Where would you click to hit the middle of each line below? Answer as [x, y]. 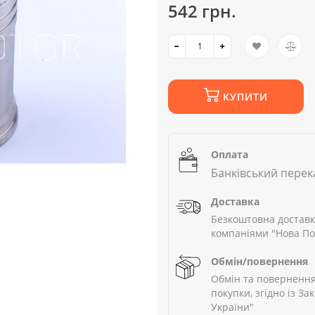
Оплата [230, 155]
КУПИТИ [245, 97]
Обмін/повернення [259, 262]
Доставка [235, 202]
